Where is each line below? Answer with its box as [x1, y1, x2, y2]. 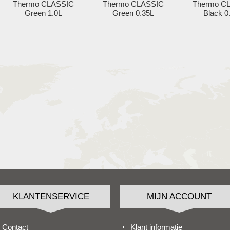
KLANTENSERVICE [12, 191, 89, 201]
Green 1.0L [24, 9, 62, 18]
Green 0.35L [112, 9, 155, 18]
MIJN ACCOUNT [147, 191, 212, 201]
